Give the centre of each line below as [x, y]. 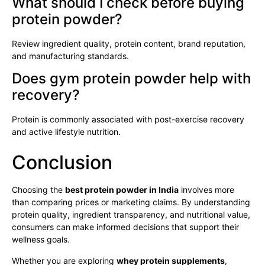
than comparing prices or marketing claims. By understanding [131, 202]
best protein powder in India [122, 190]
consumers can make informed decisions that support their [125, 227]
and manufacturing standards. [70, 56]
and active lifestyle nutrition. [66, 131]
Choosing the [38, 190]
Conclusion [62, 163]
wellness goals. [41, 240]
